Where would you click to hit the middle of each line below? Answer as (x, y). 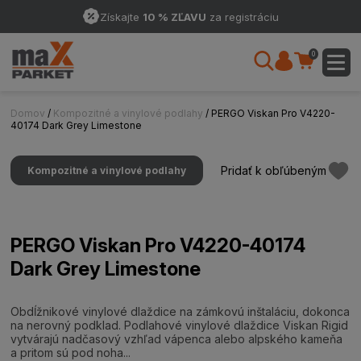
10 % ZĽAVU (174, 17)
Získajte (121, 17)
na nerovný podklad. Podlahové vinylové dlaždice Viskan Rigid (180, 325)
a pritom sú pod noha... (71, 353)
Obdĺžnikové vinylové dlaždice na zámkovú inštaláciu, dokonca (180, 311)
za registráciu (242, 17)
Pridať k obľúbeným (273, 170)
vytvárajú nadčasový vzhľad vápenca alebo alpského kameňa (177, 339)
